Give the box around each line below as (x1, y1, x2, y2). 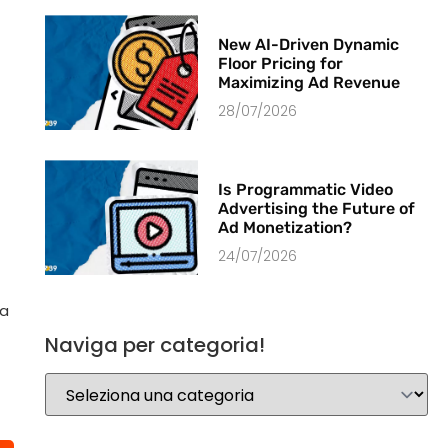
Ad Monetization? (218, 218, 353, 238)
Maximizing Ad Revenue (218, 73, 401, 93)
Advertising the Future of (218, 199, 416, 219)
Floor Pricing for (218, 54, 344, 74)
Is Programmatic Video (218, 180, 394, 200)
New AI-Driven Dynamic (218, 35, 400, 55)
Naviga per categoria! (44, 331, 265, 360)
